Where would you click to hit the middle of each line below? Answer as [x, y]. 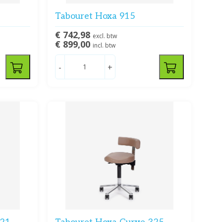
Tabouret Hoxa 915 [95, 16]
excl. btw [105, 36]
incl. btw [104, 46]
